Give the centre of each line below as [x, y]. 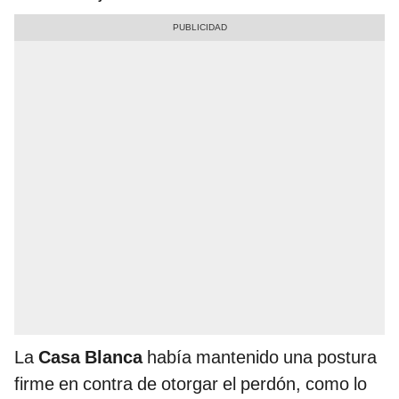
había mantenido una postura [260, 358]
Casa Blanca [90, 358]
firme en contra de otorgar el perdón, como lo [191, 384]
